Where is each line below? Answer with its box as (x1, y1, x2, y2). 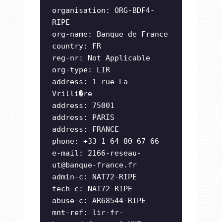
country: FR (52, 42, 101, 51)
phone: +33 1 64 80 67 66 (52, 137, 159, 146)
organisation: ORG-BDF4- (52, 6, 155, 15)
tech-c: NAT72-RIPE (52, 184, 132, 194)
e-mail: (52, 149, 88, 158)
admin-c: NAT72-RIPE (52, 172, 137, 182)
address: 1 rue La (52, 77, 128, 87)
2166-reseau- (88, 149, 141, 158)
